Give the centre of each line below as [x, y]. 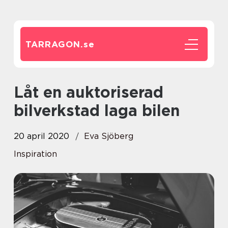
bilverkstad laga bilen [97, 110]
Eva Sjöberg [109, 136]
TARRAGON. [54, 44]
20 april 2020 [41, 136]
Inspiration [35, 154]
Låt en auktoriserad [19, 92]
